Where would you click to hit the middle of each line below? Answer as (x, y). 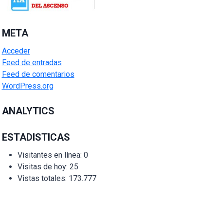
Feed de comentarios (38, 74)
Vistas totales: (43, 178)
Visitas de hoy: (43, 166)
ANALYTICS (28, 111)
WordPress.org (27, 86)
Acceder (16, 51)
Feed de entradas (32, 62)
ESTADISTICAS (36, 137)
